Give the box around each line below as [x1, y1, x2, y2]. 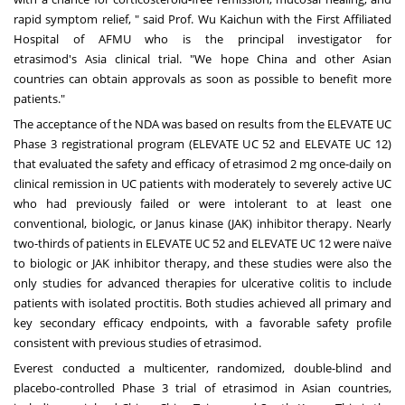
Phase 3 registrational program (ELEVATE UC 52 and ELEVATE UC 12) [14, 136, 391, 153]
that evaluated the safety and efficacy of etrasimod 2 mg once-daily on [14, 155, 391, 173]
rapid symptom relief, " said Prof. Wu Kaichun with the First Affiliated [14, 11, 391, 28]
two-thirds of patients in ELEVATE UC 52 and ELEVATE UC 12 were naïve [14, 235, 391, 252]
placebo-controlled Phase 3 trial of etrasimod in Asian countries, [14, 380, 391, 397]
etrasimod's [14, 51, 86, 68]
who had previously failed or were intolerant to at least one [14, 195, 391, 212]
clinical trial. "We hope [107, 51, 257, 68]
